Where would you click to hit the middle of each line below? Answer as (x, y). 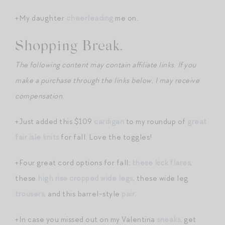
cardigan (109, 121)
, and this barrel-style (83, 194)
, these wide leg (160, 178)
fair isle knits (37, 137)
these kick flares (161, 162)
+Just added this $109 (54, 121)
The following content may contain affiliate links (95, 65)
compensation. (40, 96)
